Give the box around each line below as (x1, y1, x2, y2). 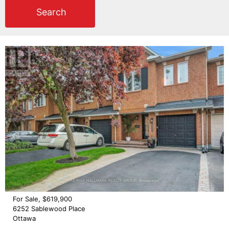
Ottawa (13, 214, 36, 223)
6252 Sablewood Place (13, 204, 85, 213)
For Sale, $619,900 (13, 195, 72, 203)
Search (36, 6, 66, 17)
